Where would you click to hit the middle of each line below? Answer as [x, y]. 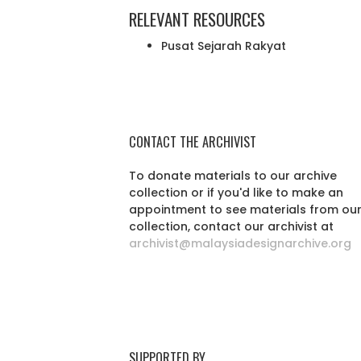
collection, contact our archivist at [231, 226]
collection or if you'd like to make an [236, 193]
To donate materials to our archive [233, 176]
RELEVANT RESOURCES [197, 19]
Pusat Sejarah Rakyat [224, 46]
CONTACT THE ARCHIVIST [193, 141]
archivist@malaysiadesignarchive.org [240, 243]
